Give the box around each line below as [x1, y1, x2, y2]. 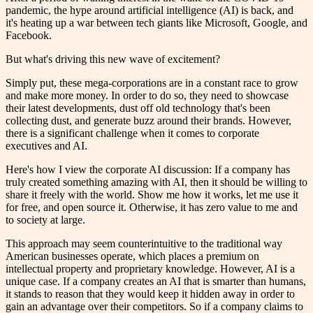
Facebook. [6, 29, 52, 42]
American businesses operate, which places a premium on [6, 250, 259, 263]
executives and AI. [6, 140, 87, 152]
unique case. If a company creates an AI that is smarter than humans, [6, 275, 306, 288]
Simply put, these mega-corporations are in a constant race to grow [6, 77, 298, 89]
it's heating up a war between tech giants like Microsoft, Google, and [6, 17, 307, 29]
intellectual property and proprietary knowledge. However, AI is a [6, 263, 295, 275]
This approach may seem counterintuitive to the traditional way [6, 238, 282, 250]
